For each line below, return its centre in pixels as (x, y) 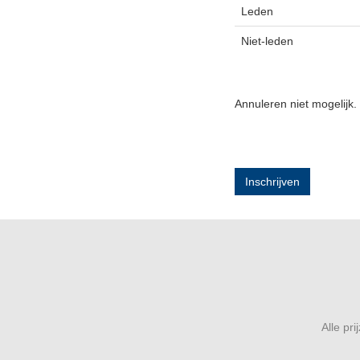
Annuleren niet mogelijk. (296, 104)
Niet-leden (267, 41)
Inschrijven (272, 182)
